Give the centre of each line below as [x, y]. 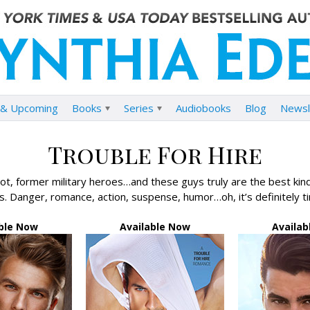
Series [138, 108]
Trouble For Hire [155, 154]
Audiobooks [203, 108]
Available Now [155, 227]
